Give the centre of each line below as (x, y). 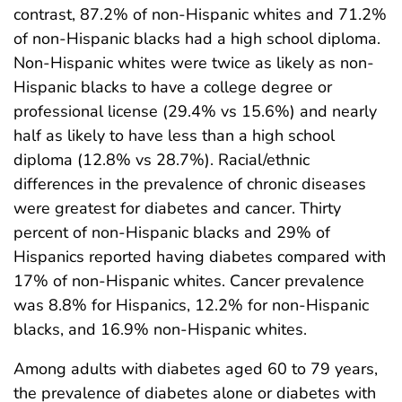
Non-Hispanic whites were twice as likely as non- (194, 62)
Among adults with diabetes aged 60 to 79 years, (196, 368)
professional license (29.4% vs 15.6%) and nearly (195, 111)
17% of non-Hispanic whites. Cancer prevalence (189, 280)
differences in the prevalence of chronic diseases (190, 184)
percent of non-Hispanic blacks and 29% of (172, 232)
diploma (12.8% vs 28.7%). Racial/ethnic (162, 159)
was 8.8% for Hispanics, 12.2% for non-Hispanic (191, 305)
